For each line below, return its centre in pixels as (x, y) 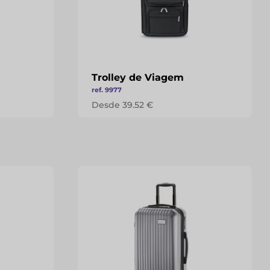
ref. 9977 (106, 90)
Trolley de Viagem (137, 77)
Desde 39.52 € (122, 105)
